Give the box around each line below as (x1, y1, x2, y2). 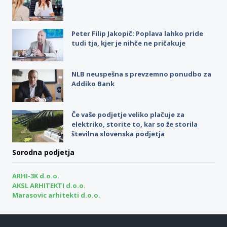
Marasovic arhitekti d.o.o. (12, 190, 100, 200)
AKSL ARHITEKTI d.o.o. (12, 180, 86, 190)
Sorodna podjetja (12, 147, 74, 157)
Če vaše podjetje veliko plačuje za (71, 109, 184, 119)
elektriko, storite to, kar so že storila (71, 119, 198, 129)
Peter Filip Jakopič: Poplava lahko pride (71, 28, 203, 38)
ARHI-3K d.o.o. (12, 171, 59, 180)
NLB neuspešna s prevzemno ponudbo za (71, 69, 211, 79)
